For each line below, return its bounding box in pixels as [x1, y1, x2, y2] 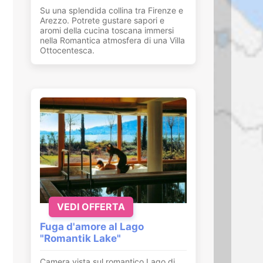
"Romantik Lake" [40, 232, 121, 244]
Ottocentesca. [40, 45, 95, 56]
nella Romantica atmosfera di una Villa [40, 35, 185, 46]
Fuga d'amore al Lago [40, 220, 144, 232]
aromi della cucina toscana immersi [40, 25, 174, 36]
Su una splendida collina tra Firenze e [40, 5, 183, 16]
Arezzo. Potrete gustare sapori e [40, 15, 164, 26]
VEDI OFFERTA [57, 200, 125, 213]
